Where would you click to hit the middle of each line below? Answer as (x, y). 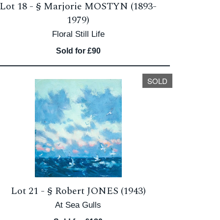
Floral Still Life (78, 34)
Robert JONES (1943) (100, 191)
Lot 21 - (29, 191)
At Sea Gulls (78, 205)
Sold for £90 (78, 51)
